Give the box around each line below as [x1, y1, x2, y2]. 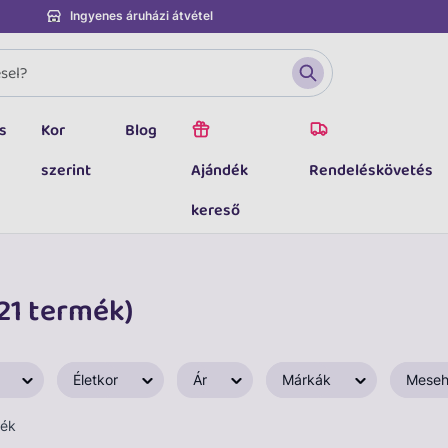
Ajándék [191, 158, 249, 183]
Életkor [73, 370, 118, 388]
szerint [41, 158, 92, 183]
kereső [191, 198, 241, 223]
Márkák [282, 370, 331, 388]
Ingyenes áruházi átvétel [70, 8, 213, 23]
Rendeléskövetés [308, 158, 433, 183]
